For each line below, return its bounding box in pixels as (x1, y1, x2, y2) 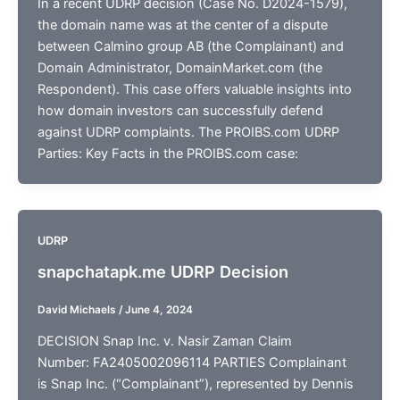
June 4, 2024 (124, 304, 193, 317)
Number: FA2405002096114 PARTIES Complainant (37, 354, 346, 371)
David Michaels (37, 304, 119, 317)
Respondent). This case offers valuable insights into (37, 80, 352, 97)
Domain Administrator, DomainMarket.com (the (37, 59, 322, 76)
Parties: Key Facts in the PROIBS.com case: (37, 145, 298, 162)
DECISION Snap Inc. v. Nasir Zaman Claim (37, 333, 292, 350)
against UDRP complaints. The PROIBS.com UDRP (37, 123, 339, 140)
